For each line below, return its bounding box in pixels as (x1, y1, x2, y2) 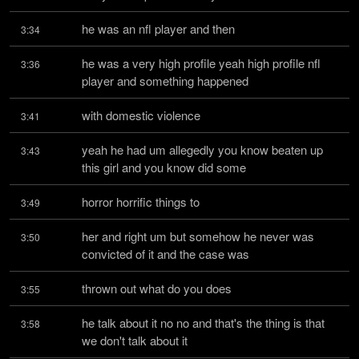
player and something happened (82, 72, 248, 89)
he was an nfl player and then (82, 20, 235, 37)
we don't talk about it (82, 332, 188, 349)
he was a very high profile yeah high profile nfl (82, 54, 321, 71)
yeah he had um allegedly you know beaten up (82, 141, 323, 158)
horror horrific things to (82, 193, 200, 210)
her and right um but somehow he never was (82, 228, 314, 244)
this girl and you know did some (82, 159, 246, 175)
